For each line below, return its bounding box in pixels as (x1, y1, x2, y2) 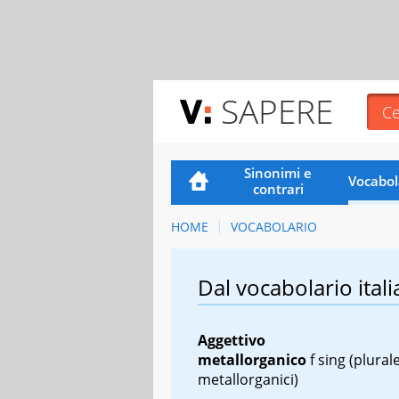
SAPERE (221, 88, 333, 134)
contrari (252, 179, 304, 198)
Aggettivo (198, 330, 265, 350)
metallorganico (198, 349, 306, 370)
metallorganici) (198, 369, 298, 389)
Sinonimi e (244, 163, 313, 182)
